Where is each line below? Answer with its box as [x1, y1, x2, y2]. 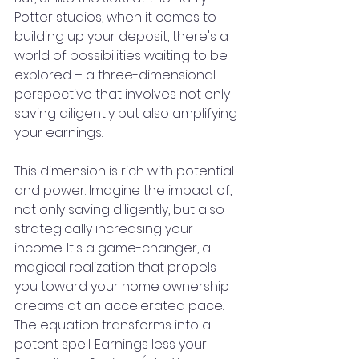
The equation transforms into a [14, 316, 214, 335]
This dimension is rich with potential [14, 162, 237, 181]
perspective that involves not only [14, 85, 233, 104]
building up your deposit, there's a [14, 27, 232, 46]
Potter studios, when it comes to [14, 8, 220, 27]
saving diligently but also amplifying [14, 104, 240, 123]
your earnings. [14, 123, 103, 143]
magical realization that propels [14, 258, 220, 277]
